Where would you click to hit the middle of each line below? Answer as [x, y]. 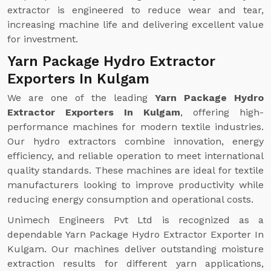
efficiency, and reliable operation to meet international [135, 156]
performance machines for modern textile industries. [135, 127]
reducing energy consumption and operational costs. [130, 199]
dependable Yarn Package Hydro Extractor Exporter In [135, 234]
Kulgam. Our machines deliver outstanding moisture [135, 249]
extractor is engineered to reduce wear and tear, [135, 10]
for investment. [43, 39]
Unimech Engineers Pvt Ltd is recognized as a [135, 220]
